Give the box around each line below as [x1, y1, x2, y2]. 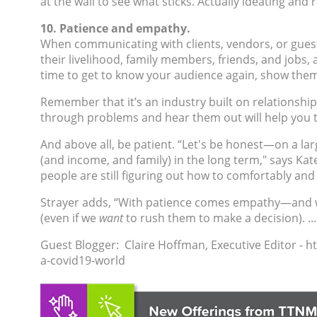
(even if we [40, 210, 96, 226]
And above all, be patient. [40, 137, 178, 152]
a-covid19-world [40, 253, 125, 268]
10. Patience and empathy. [40, 21, 190, 36]
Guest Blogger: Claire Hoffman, [40, 237, 211, 253]
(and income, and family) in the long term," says [40, 152, 296, 168]
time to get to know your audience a [40, 67, 232, 83]
